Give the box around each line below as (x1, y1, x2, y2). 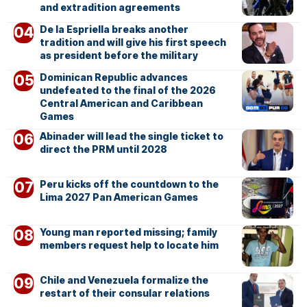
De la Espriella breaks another (39, 23, 188, 36)
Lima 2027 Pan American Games (39, 191, 198, 204)
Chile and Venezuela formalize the (39, 274, 208, 286)
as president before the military (39, 49, 198, 62)
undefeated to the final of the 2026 (39, 84, 216, 97)
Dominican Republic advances (39, 71, 188, 84)
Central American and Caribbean (39, 97, 203, 110)
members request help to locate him (39, 239, 219, 251)
